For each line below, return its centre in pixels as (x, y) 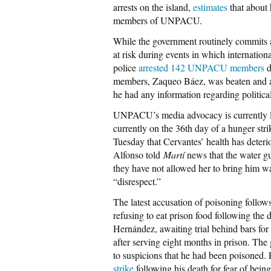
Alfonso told (138, 155)
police (126, 67)
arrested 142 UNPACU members (201, 67)
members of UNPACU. (158, 20)
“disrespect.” (137, 181)
